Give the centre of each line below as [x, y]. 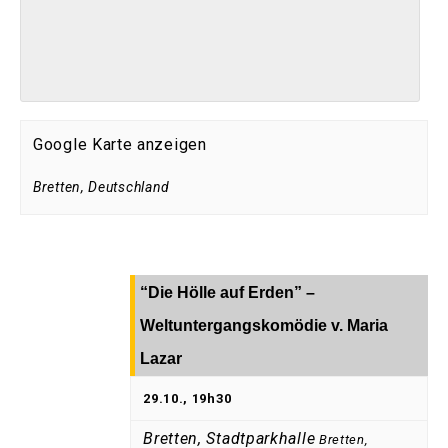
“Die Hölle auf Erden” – [228, 293]
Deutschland [129, 187]
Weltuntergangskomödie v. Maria [264, 326]
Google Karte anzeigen [120, 145]
